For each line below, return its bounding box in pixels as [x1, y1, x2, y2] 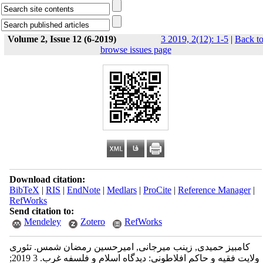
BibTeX [9, 185, 39, 195]
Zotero [80, 217, 105, 227]
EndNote [66, 185, 100, 195]
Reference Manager [177, 185, 251, 195]
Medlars [106, 185, 137, 195]
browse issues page [100, 45, 171, 55]
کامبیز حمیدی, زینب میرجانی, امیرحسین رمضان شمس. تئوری [9, 242, 250, 252]
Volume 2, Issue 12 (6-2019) [8, 34, 116, 44]
